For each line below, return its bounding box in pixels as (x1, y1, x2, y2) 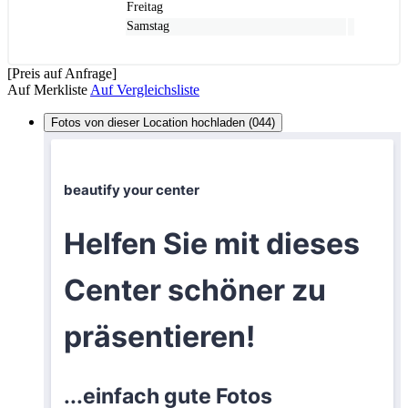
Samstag (127, 18, 169, 33)
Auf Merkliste (7, 81, 87, 97)
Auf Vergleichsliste (90, 81, 199, 97)
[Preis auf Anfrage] (7, 65, 117, 81)
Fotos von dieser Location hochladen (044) (51, 115, 275, 129)
